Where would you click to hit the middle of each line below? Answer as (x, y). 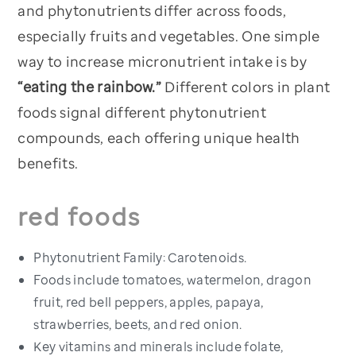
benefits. (48, 163)
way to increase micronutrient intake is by (162, 62)
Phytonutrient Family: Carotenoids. (140, 258)
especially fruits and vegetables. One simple (169, 36)
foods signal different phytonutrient (142, 112)
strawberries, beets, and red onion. (138, 325)
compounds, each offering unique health (159, 138)
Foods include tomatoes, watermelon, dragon (172, 280)
